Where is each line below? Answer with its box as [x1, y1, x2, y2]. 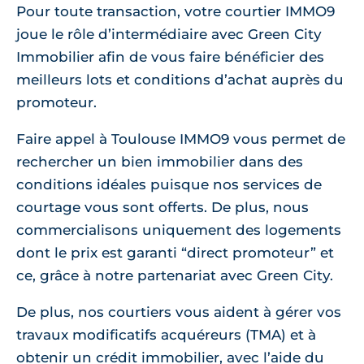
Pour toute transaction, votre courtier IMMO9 [16, 3, 335, 20]
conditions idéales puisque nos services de [16, 176, 322, 193]
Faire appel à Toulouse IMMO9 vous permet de [16, 131, 345, 148]
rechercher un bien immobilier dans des [16, 154, 303, 171]
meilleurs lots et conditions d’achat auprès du [16, 71, 344, 89]
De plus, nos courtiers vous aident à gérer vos [16, 304, 341, 321]
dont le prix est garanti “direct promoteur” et [16, 245, 334, 262]
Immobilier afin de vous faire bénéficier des [16, 49, 324, 66]
